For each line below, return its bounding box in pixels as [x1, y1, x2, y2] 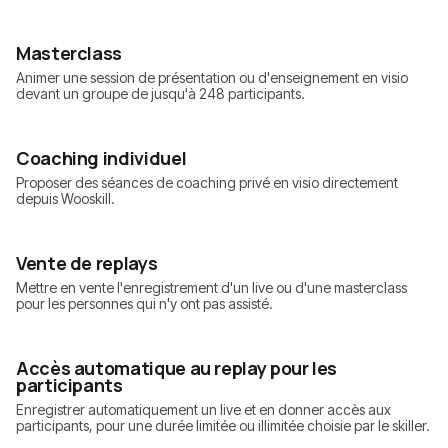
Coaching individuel [16, 146, 187, 171]
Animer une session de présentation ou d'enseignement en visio [16, 69, 408, 87]
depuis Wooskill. [16, 190, 115, 208]
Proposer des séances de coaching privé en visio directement [16, 174, 398, 192]
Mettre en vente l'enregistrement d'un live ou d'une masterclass [16, 279, 407, 297]
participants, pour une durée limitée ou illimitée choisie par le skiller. [16, 417, 430, 435]
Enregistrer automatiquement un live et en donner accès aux [16, 401, 391, 419]
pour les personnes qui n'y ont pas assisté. [16, 295, 273, 313]
